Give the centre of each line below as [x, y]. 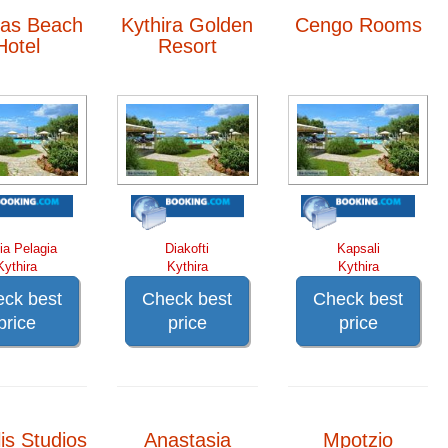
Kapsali [358, 248]
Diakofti [187, 248]
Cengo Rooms [358, 24]
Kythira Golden [187, 24]
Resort [187, 45]
